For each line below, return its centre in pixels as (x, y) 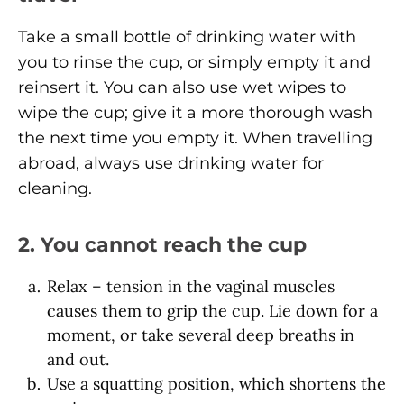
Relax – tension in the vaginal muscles (191, 286)
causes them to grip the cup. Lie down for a (212, 310)
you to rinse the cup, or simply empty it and (194, 62)
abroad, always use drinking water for (171, 163)
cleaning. (55, 188)
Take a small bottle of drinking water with (187, 37)
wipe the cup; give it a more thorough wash (195, 112)
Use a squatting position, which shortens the (216, 383)
